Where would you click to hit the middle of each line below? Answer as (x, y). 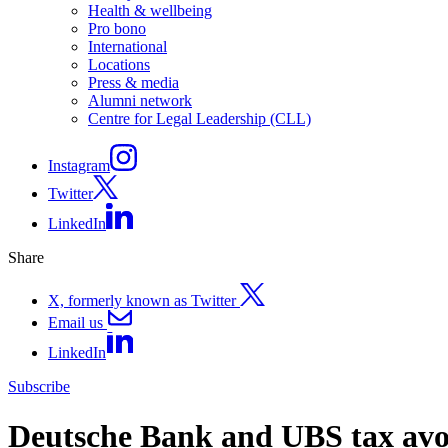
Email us (75, 322)
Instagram (79, 166)
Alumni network (140, 101)
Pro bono (117, 29)
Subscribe (39, 387)
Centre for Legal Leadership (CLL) (199, 119)
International (127, 47)
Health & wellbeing (150, 11)
